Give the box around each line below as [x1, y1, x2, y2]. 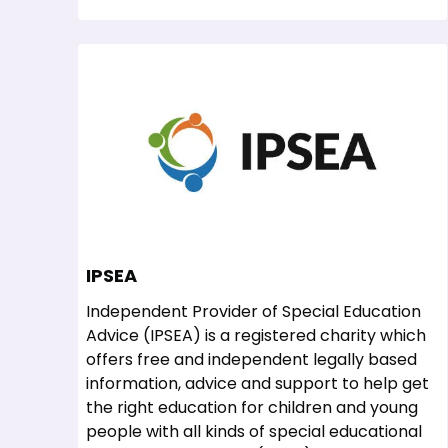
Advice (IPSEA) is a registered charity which [86, 324, 426, 347]
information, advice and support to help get [86, 372, 429, 395]
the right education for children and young [86, 396, 418, 419]
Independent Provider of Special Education [86, 300, 421, 323]
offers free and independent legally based [86, 348, 417, 371]
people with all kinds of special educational [86, 420, 422, 443]
